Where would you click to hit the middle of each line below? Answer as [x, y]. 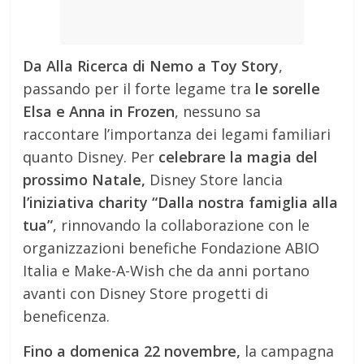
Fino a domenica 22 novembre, [132, 351]
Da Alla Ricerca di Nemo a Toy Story [151, 66]
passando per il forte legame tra [139, 89]
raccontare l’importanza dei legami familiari [177, 134]
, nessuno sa [218, 111]
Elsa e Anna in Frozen [99, 111]
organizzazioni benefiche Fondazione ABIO [171, 248]
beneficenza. [67, 316]
